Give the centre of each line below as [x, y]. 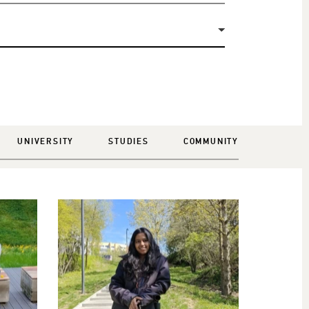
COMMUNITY [211, 142]
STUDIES [129, 142]
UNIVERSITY [46, 142]
